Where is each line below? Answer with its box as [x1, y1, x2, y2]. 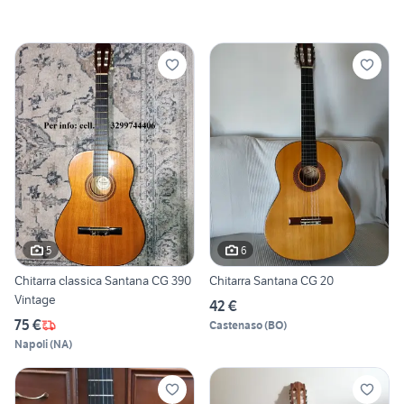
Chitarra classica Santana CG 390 [14, 272, 191, 289]
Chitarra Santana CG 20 [209, 272, 334, 289]
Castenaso [209, 318, 262, 333]
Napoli [14, 337, 48, 352]
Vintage [14, 291, 56, 308]
